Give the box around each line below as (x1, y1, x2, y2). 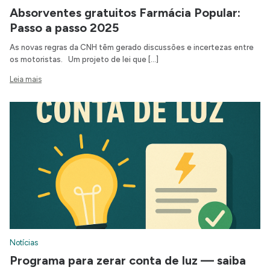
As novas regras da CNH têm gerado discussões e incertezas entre (10, 43, 254, 52)
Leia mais (10, 75, 42, 84)
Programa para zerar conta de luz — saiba (10, 253, 246, 268)
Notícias (10, 238, 38, 248)
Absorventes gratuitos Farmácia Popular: (10, 5, 240, 20)
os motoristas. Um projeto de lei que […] (10, 55, 159, 64)
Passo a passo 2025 (10, 20, 119, 36)
